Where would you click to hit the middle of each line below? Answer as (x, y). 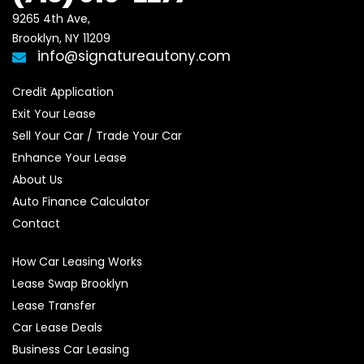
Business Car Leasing (71, 349)
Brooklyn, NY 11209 (61, 38)
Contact (36, 223)
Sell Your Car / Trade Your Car (97, 136)
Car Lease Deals (57, 327)
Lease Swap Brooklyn (70, 284)
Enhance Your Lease (69, 158)
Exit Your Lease (54, 114)
